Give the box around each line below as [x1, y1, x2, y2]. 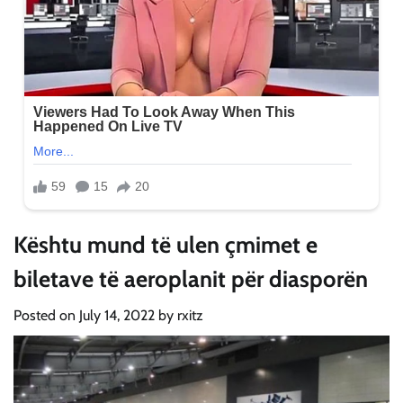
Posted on [13, 306, 79, 324]
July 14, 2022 [79, 306, 155, 324]
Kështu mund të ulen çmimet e [13, 229, 318, 258]
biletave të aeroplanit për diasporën [13, 264, 368, 292]
